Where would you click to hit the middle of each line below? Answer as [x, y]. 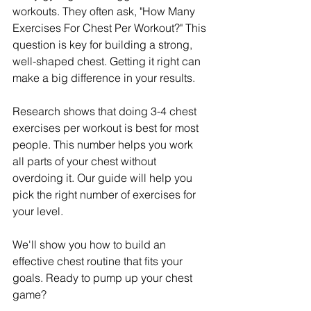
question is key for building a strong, [104, 44]
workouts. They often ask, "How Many [105, 11]
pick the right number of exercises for [106, 194]
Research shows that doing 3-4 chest [106, 111]
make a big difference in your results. [104, 77]
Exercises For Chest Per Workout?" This [111, 27]
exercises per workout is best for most [107, 127]
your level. [38, 211]
